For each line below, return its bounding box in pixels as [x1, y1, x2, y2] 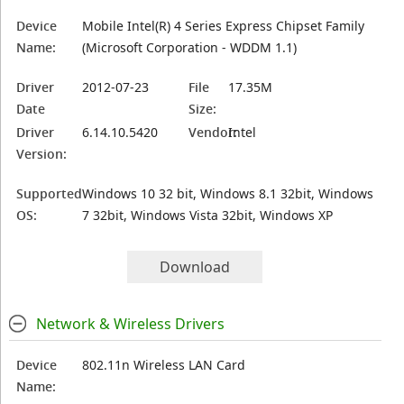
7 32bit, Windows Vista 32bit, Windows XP [82, 207, 334, 224]
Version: [16, 145, 68, 162]
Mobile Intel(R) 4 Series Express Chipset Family [82, 17, 365, 34]
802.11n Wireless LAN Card [82, 356, 246, 373]
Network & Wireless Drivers [35, 314, 225, 334]
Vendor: [188, 124, 238, 141]
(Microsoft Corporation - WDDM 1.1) [82, 39, 298, 56]
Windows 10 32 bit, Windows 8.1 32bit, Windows [82, 185, 374, 202]
